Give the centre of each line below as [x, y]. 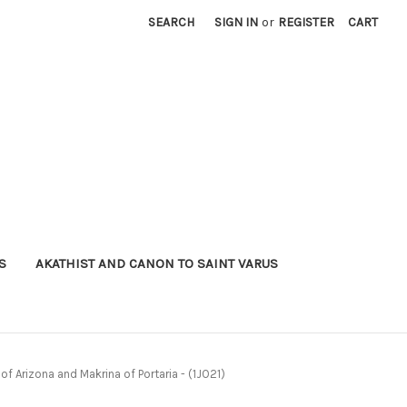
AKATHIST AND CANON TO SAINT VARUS [156, 263]
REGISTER [307, 22]
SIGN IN [237, 22]
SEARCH [172, 22]
